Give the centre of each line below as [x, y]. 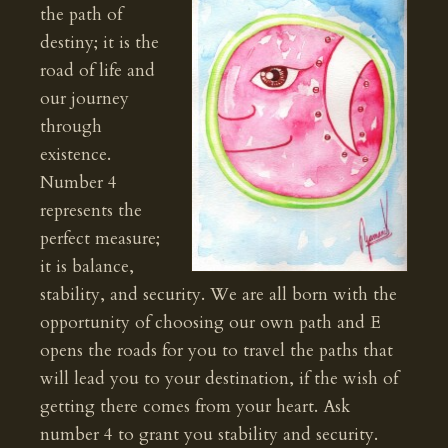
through [71, 126]
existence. [75, 154]
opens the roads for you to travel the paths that [216, 350]
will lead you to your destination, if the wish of [219, 378]
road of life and [97, 70]
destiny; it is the [99, 42]
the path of [81, 14]
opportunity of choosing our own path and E [210, 322]
